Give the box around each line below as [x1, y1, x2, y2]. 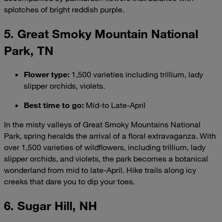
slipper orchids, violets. [24, 80, 105, 91]
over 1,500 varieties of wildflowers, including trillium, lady [4, 142, 206, 152]
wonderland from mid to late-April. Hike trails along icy [4, 165, 196, 175]
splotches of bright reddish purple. [4, 4, 124, 15]
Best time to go [24, 100, 82, 110]
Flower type [24, 69, 67, 79]
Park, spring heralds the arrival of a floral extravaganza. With [4, 130, 216, 141]
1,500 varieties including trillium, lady [69, 69, 203, 79]
